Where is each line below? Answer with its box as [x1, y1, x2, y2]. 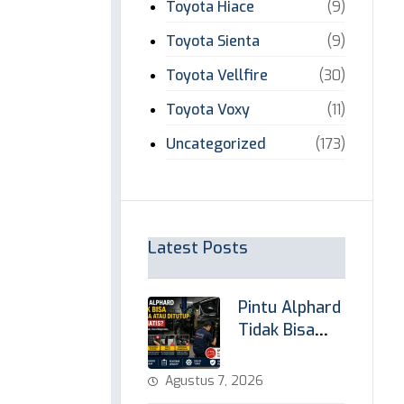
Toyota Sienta [166, 32, 261, 50]
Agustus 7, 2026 [165, 372, 264, 390]
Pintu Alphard [238, 297, 342, 318]
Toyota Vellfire [166, 66, 269, 85]
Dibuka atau [238, 342, 327, 363]
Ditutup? [238, 364, 303, 386]
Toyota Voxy [166, 100, 251, 119]
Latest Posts [148, 237, 249, 259]
